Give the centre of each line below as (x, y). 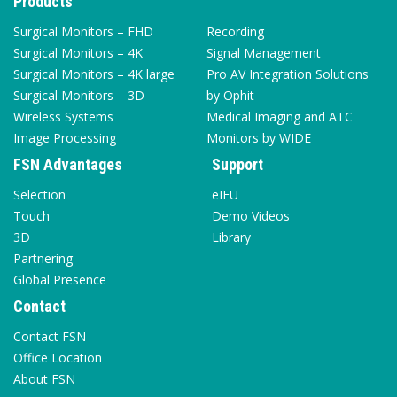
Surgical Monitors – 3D (79, 96)
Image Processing (65, 138)
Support (237, 165)
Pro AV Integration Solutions (288, 74)
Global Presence (60, 280)
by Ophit (230, 96)
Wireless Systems (63, 117)
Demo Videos (251, 216)
